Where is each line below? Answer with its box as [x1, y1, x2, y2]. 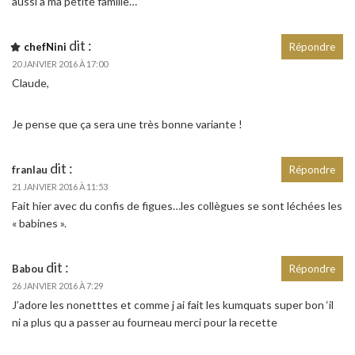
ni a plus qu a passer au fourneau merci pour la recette [12, 315, 277, 329]
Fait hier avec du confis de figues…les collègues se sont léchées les [12, 198, 342, 212]
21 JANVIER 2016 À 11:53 [12, 181, 108, 192]
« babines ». [12, 216, 67, 230]
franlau [12, 162, 48, 176]
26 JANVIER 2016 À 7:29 [12, 280, 103, 291]
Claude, [12, 75, 49, 90]
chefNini [24, 40, 67, 53]
